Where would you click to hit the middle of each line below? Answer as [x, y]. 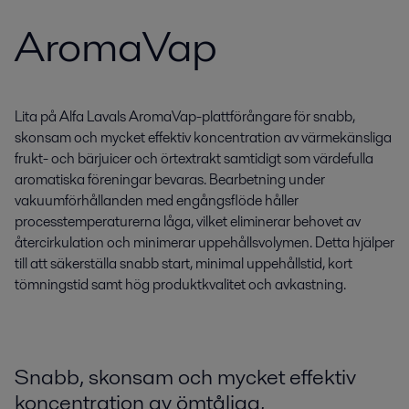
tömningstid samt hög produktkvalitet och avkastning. [180, 284]
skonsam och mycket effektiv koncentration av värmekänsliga [203, 137]
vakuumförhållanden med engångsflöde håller [157, 200]
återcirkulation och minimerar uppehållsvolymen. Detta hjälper [204, 242]
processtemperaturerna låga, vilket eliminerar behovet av [188, 221]
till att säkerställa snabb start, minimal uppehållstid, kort [184, 263]
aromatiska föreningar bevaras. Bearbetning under [170, 179]
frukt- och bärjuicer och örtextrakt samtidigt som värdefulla [194, 158]
